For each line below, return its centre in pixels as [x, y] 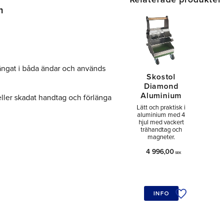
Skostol [161, 77]
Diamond [161, 86]
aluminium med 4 [161, 115]
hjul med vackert [161, 123]
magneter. [161, 137]
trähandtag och [161, 130]
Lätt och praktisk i [161, 108]
